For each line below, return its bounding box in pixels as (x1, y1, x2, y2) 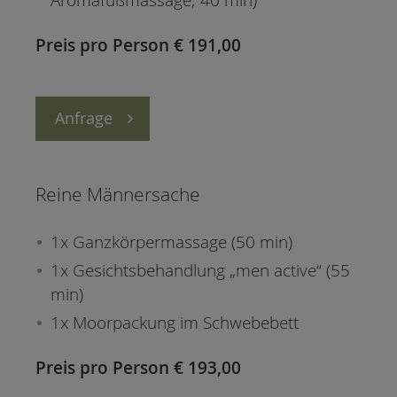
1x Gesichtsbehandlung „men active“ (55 (51, 259, 351, 283)
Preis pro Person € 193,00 (35, 356, 241, 380)
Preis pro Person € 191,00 (35, 33, 241, 57)
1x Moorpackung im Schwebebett (51, 311, 300, 335)
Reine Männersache (35, 182, 200, 207)
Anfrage (55, 107, 113, 128)
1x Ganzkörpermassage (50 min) (51, 230, 293, 254)
